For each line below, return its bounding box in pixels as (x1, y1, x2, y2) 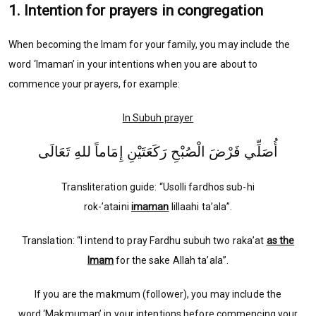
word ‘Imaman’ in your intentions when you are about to (8, 59, 258, 71)
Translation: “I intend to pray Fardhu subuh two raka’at (21, 235, 267, 247)
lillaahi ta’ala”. (169, 201, 233, 213)
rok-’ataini (83, 201, 131, 213)
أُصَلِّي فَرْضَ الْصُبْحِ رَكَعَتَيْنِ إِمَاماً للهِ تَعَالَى (38, 143, 278, 161)
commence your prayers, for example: (8, 78, 181, 90)
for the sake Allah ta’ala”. (114, 255, 229, 267)
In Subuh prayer (122, 112, 194, 124)
